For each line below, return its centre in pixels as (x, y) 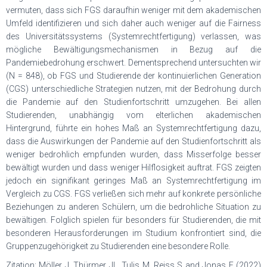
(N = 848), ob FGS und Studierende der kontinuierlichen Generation (133, 76)
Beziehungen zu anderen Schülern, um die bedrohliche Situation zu (133, 207)
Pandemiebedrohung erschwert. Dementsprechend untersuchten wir (133, 63)
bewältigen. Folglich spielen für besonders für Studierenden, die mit (133, 220)
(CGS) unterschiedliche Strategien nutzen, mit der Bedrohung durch (133, 89)
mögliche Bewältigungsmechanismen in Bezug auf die (133, 49)
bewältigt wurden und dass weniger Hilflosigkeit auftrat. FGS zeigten (133, 167)
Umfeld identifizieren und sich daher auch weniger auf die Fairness (133, 23)
